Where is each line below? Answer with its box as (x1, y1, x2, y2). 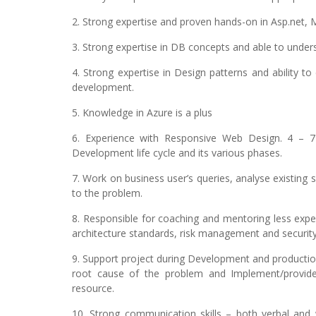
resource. (72, 281, 114, 295)
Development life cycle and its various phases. (72, 146, 282, 159)
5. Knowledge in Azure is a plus (72, 106, 212, 119)
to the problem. (72, 186, 142, 200)
